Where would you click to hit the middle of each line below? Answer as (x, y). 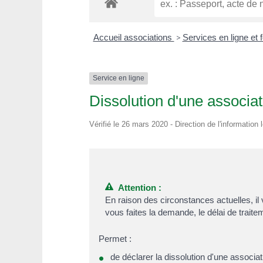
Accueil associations (134, 38)
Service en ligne (119, 78)
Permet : (115, 238)
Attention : (138, 187)
